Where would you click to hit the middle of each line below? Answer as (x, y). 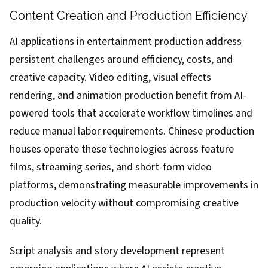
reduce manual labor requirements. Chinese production (132, 131)
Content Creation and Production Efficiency (129, 16)
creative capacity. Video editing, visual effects (110, 77)
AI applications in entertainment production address (126, 42)
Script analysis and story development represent (117, 251)
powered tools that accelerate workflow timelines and (131, 113)
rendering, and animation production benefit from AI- (128, 95)
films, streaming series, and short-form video (111, 167)
